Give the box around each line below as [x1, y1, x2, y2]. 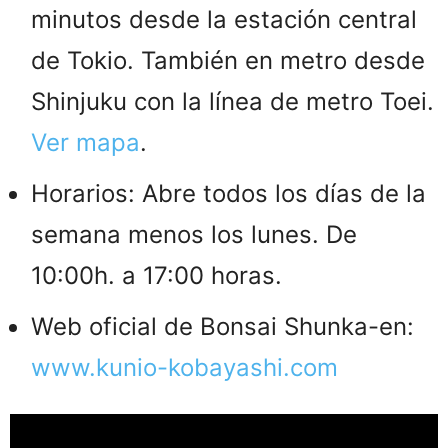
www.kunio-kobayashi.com [31, 353, 338, 383]
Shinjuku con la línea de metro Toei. [31, 87, 434, 117]
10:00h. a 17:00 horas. [31, 261, 282, 291]
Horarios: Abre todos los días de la [31, 179, 426, 209]
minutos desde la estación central [31, 5, 417, 35]
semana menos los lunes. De [31, 220, 357, 250]
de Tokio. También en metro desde [31, 46, 425, 76]
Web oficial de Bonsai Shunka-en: [31, 312, 414, 342]
